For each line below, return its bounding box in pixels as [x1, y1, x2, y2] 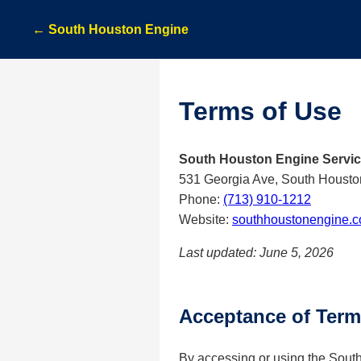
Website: [179, 213, 232, 227]
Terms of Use [179, 97, 342, 126]
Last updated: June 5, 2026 [179, 246, 334, 260]
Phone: [179, 193, 223, 207]
